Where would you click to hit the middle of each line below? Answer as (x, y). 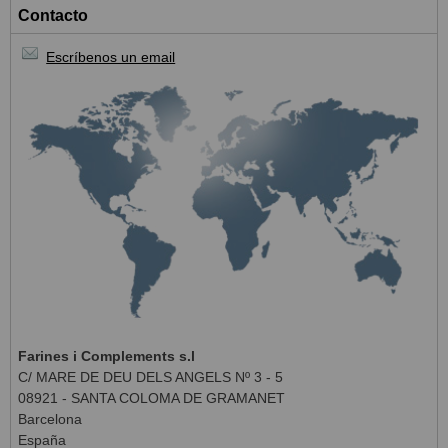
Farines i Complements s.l (106, 356)
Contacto (53, 16)
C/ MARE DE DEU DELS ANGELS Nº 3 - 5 (150, 377)
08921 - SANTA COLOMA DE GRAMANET (151, 398)
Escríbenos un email (111, 57)
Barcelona (50, 419)
